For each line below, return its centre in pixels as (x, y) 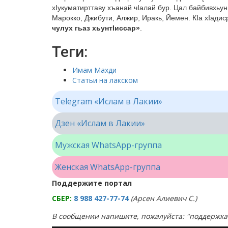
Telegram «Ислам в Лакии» (109, 101)
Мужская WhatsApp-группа (108, 145)
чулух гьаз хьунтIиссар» (96, 28)
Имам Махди (94, 70)
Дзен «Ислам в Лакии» (100, 123)
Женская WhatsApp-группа (108, 167)
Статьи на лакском (105, 80)
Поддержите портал (92, 183)
